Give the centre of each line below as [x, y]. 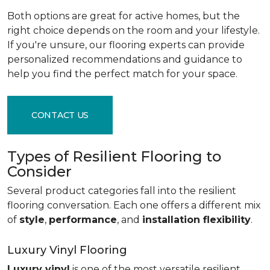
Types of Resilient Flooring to [114, 156]
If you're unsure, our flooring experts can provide [126, 45]
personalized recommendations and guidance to [125, 59]
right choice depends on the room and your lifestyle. [133, 30]
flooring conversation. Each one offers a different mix [134, 205]
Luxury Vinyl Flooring [67, 250]
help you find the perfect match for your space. [122, 74]
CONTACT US [60, 115]
